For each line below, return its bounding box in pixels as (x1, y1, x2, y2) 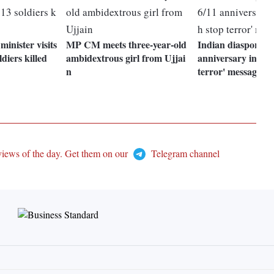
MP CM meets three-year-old (66, 37, 187, 52)
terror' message (198, 64, 262, 79)
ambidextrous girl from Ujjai (66, 51, 186, 65)
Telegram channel (148, 147, 220, 160)
